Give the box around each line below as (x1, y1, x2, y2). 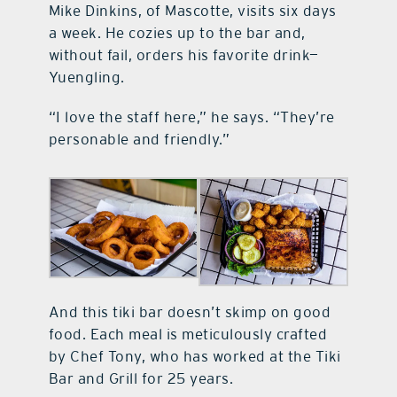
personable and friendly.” (48, 130, 230, 149)
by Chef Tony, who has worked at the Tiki (48, 346, 341, 365)
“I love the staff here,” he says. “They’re (48, 108, 335, 127)
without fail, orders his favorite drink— (48, 46, 319, 65)
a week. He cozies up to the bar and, (48, 24, 306, 43)
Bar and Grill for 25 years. (48, 369, 234, 387)
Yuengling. (48, 68, 125, 87)
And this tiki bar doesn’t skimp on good (48, 302, 331, 321)
